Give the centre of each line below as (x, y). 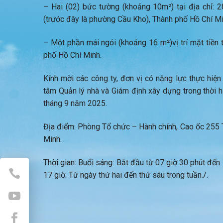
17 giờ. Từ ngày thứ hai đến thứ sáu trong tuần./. (126, 175)
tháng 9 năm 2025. (75, 104)
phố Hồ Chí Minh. (72, 55)
